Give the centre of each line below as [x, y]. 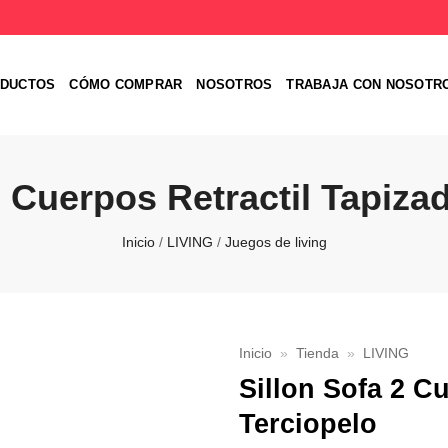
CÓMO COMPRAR [126, 84]
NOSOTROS [234, 84]
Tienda [318, 353]
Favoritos [164, 401]
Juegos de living [275, 242]
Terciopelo [308, 423]
